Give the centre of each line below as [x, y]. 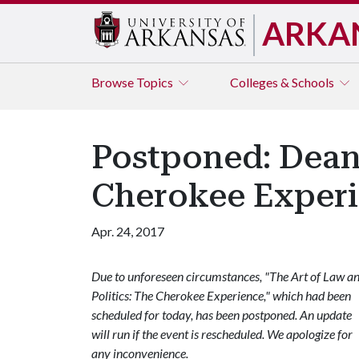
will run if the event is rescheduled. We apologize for [222, 334]
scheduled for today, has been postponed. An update [222, 315]
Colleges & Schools [283, 82]
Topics [156, 82]
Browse [114, 82]
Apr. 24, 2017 [128, 231]
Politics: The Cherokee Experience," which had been [221, 295]
